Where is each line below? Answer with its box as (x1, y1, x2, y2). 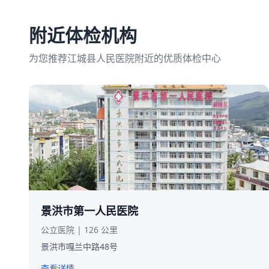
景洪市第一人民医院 (41, 204, 138, 218)
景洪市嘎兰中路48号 (41, 241, 118, 252)
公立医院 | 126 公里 (41, 224, 118, 235)
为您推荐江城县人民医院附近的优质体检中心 (29, 52, 221, 65)
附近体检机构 (29, 23, 137, 47)
